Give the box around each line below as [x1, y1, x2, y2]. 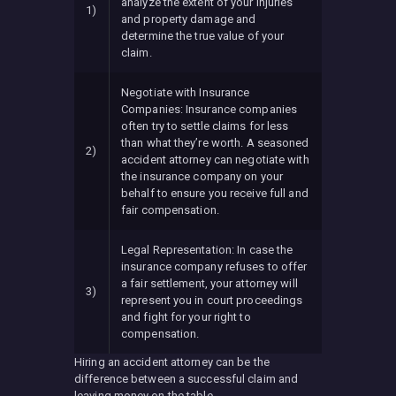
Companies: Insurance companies [121, 102, 298, 116]
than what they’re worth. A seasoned [121, 135, 309, 149]
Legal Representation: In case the [121, 242, 293, 256]
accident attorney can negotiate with [121, 152, 309, 166]
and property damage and [121, 11, 256, 26]
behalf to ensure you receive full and [121, 186, 308, 200]
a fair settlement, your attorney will [121, 276, 298, 290]
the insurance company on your [121, 169, 283, 183]
